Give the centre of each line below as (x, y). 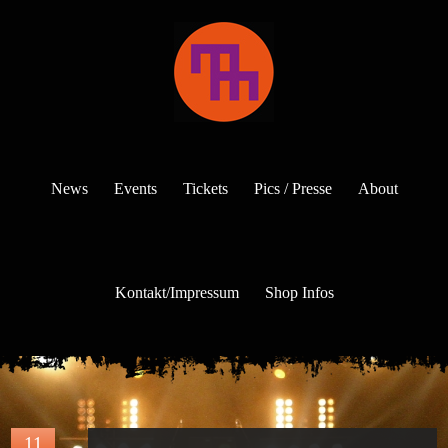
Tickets (205, 188)
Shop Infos (299, 292)
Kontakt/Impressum (176, 292)
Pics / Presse (292, 188)
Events (135, 188)
